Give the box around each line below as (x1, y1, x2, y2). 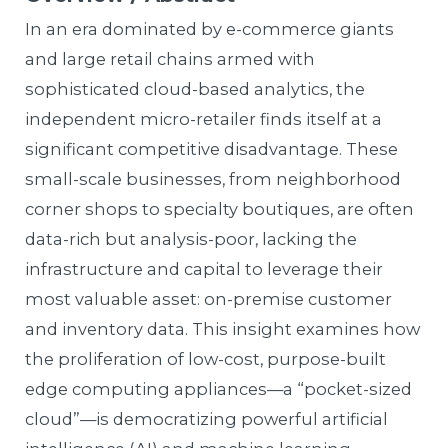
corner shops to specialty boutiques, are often (25, 198, 415, 219)
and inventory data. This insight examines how (25, 318, 421, 339)
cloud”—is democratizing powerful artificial (25, 408, 389, 429)
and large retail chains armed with (25, 48, 316, 69)
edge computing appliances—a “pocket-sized (25, 378, 413, 399)
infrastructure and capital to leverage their (25, 258, 384, 279)
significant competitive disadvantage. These (25, 138, 399, 159)
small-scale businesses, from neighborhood (25, 168, 402, 189)
